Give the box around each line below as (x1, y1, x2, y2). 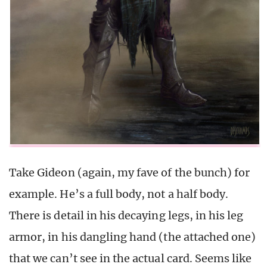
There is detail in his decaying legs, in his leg (9, 208, 244, 222)
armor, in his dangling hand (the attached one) (9, 229, 256, 244)
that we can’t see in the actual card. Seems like (9, 251, 252, 265)
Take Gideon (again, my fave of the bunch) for (9, 165, 250, 179)
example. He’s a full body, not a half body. (9, 187, 229, 201)
